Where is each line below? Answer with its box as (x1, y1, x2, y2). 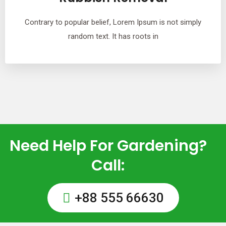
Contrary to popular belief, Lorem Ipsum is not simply (25, 18, 201, 27)
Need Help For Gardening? (9, 135, 207, 156)
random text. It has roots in (68, 32, 158, 41)
